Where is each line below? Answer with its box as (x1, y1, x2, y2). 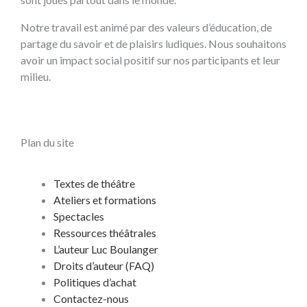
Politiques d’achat (53, 275, 136, 289)
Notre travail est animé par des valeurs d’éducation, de (21, 21, 272, 34)
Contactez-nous (53, 292, 129, 306)
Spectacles (53, 210, 104, 223)
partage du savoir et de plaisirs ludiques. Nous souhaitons (21, 37, 286, 51)
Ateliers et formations (53, 193, 156, 207)
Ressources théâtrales (53, 226, 156, 240)
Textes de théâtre (53, 177, 135, 191)
